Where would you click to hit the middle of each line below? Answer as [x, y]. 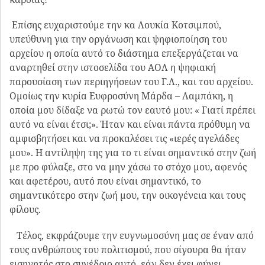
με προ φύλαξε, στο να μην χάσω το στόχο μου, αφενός [128, 167]
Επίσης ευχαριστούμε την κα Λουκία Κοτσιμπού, [115, 25]
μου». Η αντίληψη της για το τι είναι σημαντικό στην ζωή [133, 153]
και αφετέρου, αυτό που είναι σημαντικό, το [105, 181]
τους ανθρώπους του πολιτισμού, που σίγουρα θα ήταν [128, 249]
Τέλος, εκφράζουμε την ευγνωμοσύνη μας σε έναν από [132, 235]
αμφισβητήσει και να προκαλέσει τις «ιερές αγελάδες [124, 139]
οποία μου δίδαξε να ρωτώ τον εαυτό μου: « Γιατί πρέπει [132, 110]
